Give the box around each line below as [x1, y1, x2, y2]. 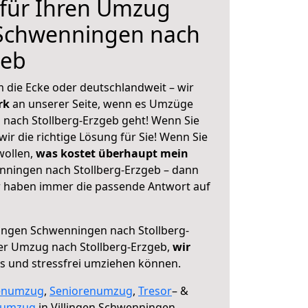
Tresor [138, 283, 172, 298]
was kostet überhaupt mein [36, 146, 188, 161]
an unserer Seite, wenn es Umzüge [12, 96, 193, 111]
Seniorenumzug [49, 283, 133, 298]
